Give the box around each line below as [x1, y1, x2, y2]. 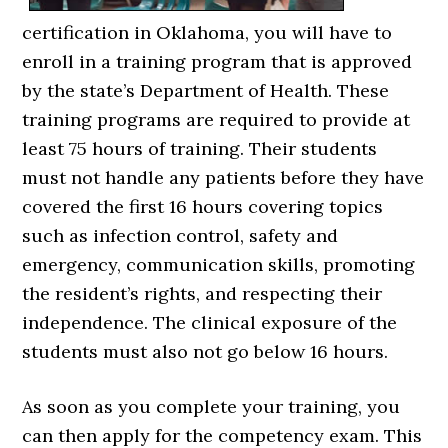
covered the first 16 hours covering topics [22, 195, 384, 219]
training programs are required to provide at [22, 108, 411, 132]
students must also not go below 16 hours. [22, 340, 389, 364]
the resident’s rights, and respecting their [22, 282, 383, 306]
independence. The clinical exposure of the [22, 311, 398, 335]
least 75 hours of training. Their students [22, 137, 378, 161]
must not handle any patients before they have [22, 166, 425, 190]
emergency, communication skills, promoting [22, 253, 416, 277]
